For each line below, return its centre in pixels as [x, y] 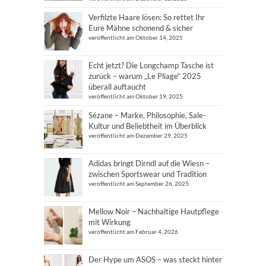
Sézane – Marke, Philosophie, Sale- [147, 115]
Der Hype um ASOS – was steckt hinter [155, 259]
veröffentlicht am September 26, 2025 [139, 183]
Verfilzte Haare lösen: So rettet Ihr [147, 17]
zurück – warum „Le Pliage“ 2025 [145, 76]
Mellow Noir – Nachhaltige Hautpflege [154, 211]
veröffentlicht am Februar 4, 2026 [133, 231]
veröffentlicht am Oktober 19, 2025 [136, 96]
